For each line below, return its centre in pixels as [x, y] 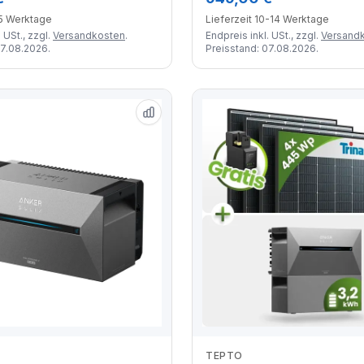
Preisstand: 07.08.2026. [262, 48]
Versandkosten [89, 35]
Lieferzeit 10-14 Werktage [267, 19]
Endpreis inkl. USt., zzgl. [263, 35]
